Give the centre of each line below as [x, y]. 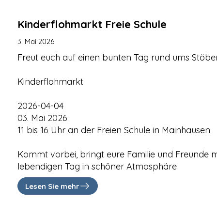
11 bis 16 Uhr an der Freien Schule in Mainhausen [114, 130]
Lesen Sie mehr [53, 186]
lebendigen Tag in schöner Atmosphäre [97, 166]
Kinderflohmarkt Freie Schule [92, 24]
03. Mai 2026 [43, 118]
